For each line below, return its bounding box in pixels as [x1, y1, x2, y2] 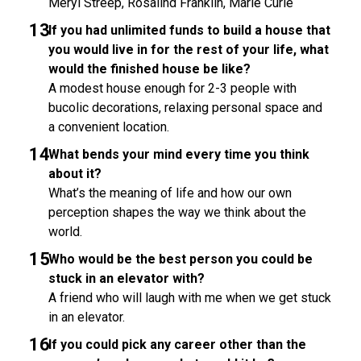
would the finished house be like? [48, 61, 251, 77]
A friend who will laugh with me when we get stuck [48, 290, 332, 305]
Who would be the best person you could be [48, 251, 313, 267]
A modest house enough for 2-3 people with [48, 81, 297, 96]
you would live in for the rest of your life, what [48, 42, 330, 57]
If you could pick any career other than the [48, 337, 307, 352]
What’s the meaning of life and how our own [48, 185, 293, 201]
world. [48, 224, 83, 239]
